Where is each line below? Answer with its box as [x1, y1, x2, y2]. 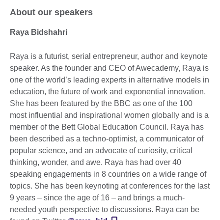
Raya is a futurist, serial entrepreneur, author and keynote [10, 52, 208, 61]
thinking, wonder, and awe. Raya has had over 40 [10, 158, 181, 167]
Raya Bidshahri [10, 28, 67, 37]
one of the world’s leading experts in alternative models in [10, 76, 209, 84]
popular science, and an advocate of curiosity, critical [10, 146, 192, 155]
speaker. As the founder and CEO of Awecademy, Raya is [10, 64, 209, 73]
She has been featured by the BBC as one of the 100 [10, 99, 192, 108]
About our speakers [10, 7, 93, 18]
